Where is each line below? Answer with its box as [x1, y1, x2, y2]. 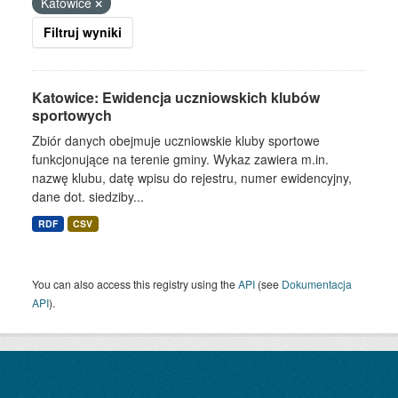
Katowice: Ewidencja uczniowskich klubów [32, 87, 320, 107]
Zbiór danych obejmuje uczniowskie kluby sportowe [32, 131, 320, 149]
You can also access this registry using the [32, 276, 238, 291]
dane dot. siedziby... [32, 187, 144, 205]
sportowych [32, 105, 112, 125]
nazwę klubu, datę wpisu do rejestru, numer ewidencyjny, [32, 169, 352, 187]
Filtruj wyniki [44, 23, 122, 41]
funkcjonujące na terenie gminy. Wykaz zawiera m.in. [32, 150, 329, 168]
